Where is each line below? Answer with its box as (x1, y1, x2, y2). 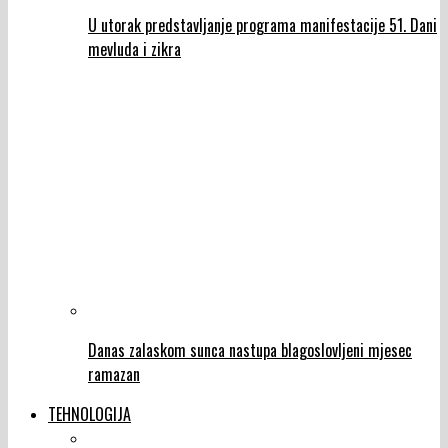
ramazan (88, 362, 140, 387)
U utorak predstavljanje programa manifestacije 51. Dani (88, 13, 437, 38)
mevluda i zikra (88, 37, 181, 62)
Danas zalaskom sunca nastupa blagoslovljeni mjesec (88, 338, 412, 363)
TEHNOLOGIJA (48, 402, 131, 427)
